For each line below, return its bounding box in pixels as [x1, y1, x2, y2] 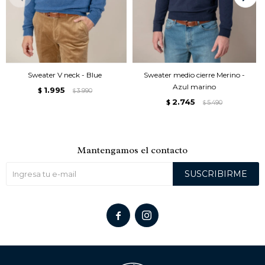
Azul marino [173, 82, 216, 91]
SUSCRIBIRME [185, 168, 247, 179]
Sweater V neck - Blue [28, 70, 102, 79]
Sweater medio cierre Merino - [144, 70, 245, 79]
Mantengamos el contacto [77, 144, 188, 156]
